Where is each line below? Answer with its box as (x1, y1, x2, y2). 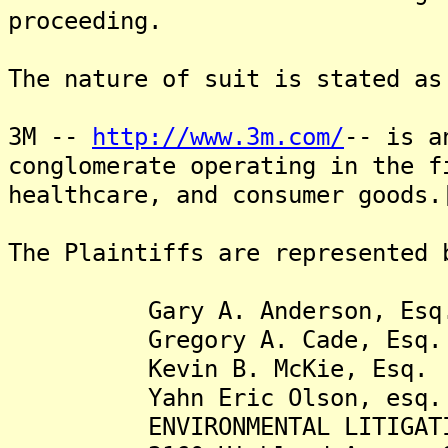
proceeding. (8, 6, 162, 35)
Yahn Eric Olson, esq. (8, 383, 442, 412)
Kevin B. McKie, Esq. (8, 354, 428, 383)
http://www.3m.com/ (92, 122, 344, 151)
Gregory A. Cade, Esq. (8, 325, 442, 354)
